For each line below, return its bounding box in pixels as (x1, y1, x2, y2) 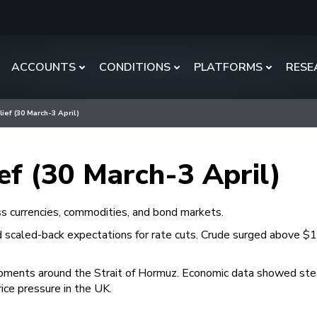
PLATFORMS (194, 59, 263, 75)
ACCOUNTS (11, 59, 76, 75)
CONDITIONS (99, 59, 171, 75)
